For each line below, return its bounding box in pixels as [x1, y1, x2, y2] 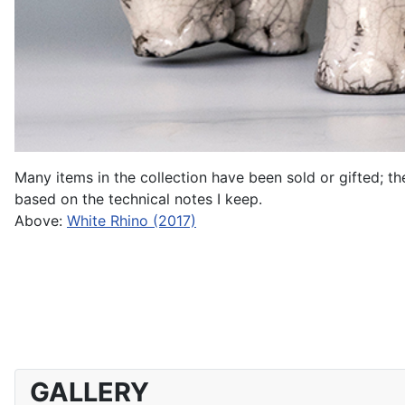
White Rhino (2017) [67, 211, 196, 230]
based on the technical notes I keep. [14, 189, 262, 208]
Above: [14, 211, 67, 230]
